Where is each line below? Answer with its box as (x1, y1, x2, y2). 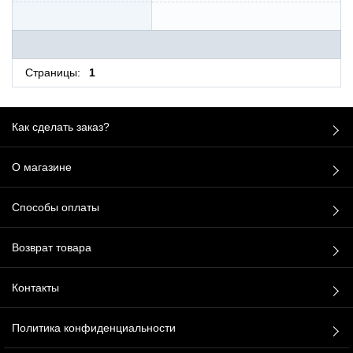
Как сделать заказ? (12, 121, 110, 134)
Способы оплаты (12, 201, 99, 214)
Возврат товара (12, 241, 91, 255)
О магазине (12, 161, 72, 174)
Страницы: (24, 66, 80, 80)
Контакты (12, 281, 59, 295)
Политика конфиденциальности (12, 321, 176, 335)
